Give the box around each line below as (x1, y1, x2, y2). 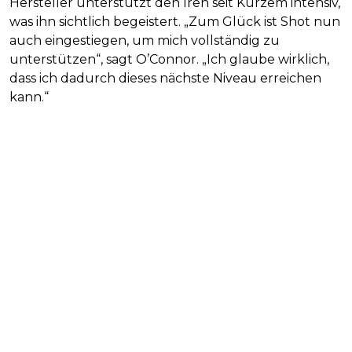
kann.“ (9, 90, 49, 105)
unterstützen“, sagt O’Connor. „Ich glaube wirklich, (9, 52, 329, 68)
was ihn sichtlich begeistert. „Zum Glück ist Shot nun (9, 14, 340, 30)
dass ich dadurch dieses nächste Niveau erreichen (9, 71, 321, 86)
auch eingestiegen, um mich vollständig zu (9, 33, 280, 49)
